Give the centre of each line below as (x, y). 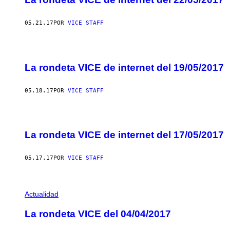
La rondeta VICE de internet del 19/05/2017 (124, 67)
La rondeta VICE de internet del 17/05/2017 (124, 135)
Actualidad (42, 194)
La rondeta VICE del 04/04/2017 (98, 214)
